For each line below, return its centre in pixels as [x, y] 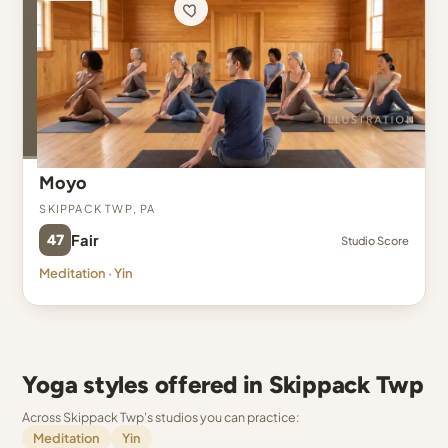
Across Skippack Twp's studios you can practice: [161, 417]
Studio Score [374, 240]
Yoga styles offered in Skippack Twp [223, 384]
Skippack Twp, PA [97, 206]
